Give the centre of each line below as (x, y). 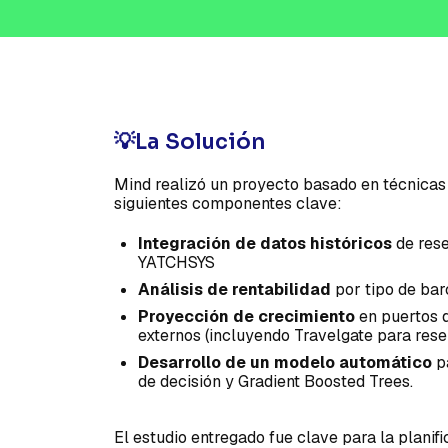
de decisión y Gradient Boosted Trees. (275, 382)
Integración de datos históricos (264, 244)
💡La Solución (189, 141)
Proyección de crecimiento (246, 317)
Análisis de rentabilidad (234, 290)
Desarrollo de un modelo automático (284, 363)
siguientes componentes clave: (227, 204)
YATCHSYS (178, 263)
